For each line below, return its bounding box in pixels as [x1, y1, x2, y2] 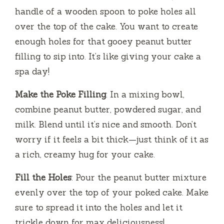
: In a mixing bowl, [106, 89, 184, 100]
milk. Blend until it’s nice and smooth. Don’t [15, 119, 196, 130]
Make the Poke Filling [15, 89, 106, 100]
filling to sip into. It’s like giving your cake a [15, 51, 201, 62]
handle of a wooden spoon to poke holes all [15, 6, 196, 17]
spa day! [15, 66, 49, 77]
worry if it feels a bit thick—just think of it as [15, 134, 208, 145]
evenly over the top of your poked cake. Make [15, 187, 208, 198]
